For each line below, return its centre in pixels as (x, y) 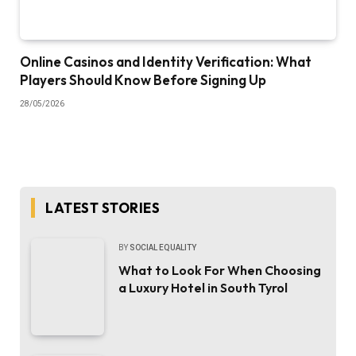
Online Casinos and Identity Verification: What (166, 61)
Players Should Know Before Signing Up (143, 79)
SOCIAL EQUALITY (163, 247)
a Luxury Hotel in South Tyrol (203, 287)
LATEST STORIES (103, 207)
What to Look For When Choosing (220, 270)
